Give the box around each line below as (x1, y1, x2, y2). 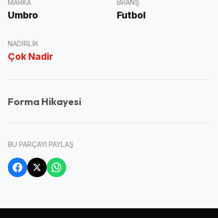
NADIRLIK (8, 39, 38, 48)
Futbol (117, 9, 145, 21)
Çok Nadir (8, 50, 53, 62)
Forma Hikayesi (8, 94, 81, 108)
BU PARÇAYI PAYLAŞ (8, 140, 73, 148)
